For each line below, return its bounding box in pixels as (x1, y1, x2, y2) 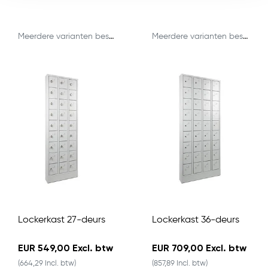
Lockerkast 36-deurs (152, 215, 239, 225)
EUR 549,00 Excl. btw (18, 243, 113, 254)
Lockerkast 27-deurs (18, 215, 105, 225)
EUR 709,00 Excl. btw (152, 243, 246, 254)
